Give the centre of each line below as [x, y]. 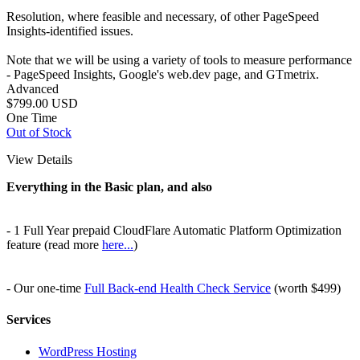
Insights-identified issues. [70, 31]
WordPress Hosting [88, 351]
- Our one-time [45, 288]
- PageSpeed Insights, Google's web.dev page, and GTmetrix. [163, 74]
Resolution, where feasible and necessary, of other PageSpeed [163, 16]
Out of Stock [39, 132]
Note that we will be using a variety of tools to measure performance [179, 60]
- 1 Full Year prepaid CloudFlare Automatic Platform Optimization [174, 230]
